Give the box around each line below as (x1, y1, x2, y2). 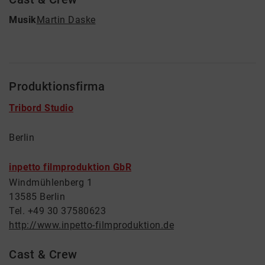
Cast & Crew (9, 247, 77, 261)
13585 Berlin (9, 191, 65, 202)
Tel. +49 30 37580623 (9, 205, 106, 216)
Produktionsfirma (9, 79, 105, 93)
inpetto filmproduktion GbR (9, 161, 131, 173)
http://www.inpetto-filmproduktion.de (9, 219, 174, 231)
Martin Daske (36, 14, 96, 25)
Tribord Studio (9, 102, 73, 114)
